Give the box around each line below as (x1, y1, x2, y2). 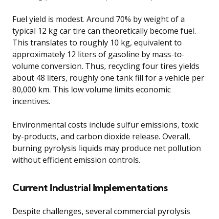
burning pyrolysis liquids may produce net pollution (12, 143, 201, 154)
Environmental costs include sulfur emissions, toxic (12, 119, 198, 131)
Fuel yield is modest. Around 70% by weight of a (12, 14, 185, 25)
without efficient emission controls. (12, 154, 140, 166)
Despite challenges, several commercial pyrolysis (12, 206, 190, 217)
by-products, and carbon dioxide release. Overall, (12, 131, 190, 142)
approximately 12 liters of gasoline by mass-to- (12, 49, 185, 60)
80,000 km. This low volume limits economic (12, 84, 171, 95)
